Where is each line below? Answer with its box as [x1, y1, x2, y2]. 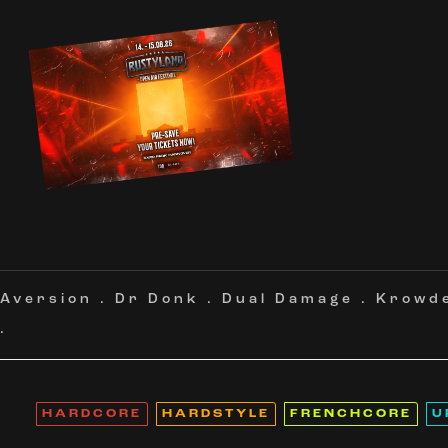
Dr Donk [115, 292, 200, 307]
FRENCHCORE [289, 409, 412, 420]
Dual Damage [222, 292, 354, 307]
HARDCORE [41, 409, 142, 420]
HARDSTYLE [161, 409, 270, 420]
